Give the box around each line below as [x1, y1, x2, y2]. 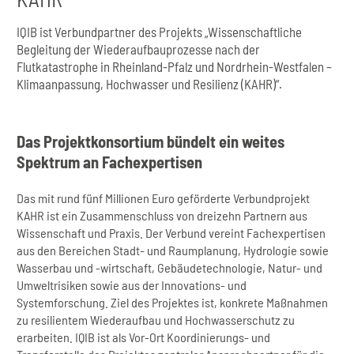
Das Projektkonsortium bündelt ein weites [17, 132, 285, 152]
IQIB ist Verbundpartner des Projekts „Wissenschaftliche [17, 23, 303, 40]
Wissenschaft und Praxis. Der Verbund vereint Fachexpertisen [17, 224, 326, 240]
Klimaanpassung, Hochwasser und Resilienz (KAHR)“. [17, 75, 283, 92]
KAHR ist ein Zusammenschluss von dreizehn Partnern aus [17, 207, 308, 223]
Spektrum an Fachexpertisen [17, 153, 203, 172]
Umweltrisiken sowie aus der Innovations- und [17, 277, 247, 292]
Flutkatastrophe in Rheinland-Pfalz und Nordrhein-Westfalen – [17, 58, 333, 74]
